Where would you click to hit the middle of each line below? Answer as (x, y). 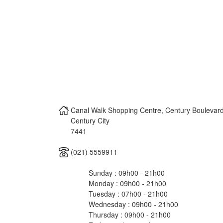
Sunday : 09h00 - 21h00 (127, 172)
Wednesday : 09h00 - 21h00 (133, 204)
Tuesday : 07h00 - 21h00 (128, 193)
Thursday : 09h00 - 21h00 (130, 214)
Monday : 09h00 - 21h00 (127, 183)
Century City (90, 120)
